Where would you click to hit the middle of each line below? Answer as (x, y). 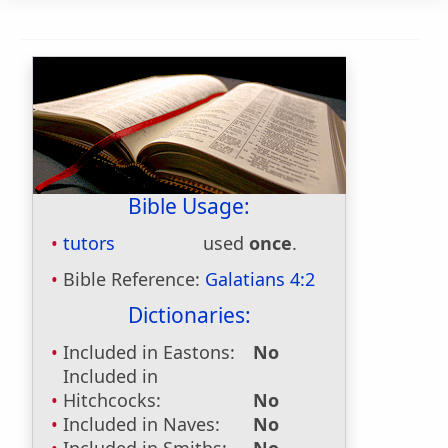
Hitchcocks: (112, 400)
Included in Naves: (141, 424)
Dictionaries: (189, 315)
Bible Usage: (189, 206)
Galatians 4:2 (260, 279)
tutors (89, 243)
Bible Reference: (134, 279)
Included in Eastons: (149, 352)
